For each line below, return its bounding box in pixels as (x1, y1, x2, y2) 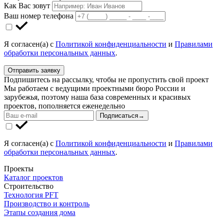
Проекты (4, 164, 34, 173)
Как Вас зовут (4, 1, 50, 10)
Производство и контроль (4, 200, 90, 208)
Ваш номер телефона (4, 12, 73, 20)
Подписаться (100, 112, 138, 120)
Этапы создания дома (4, 208, 75, 217)
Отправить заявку (8, 67, 60, 74)
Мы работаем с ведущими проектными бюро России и (4, 84, 185, 93)
